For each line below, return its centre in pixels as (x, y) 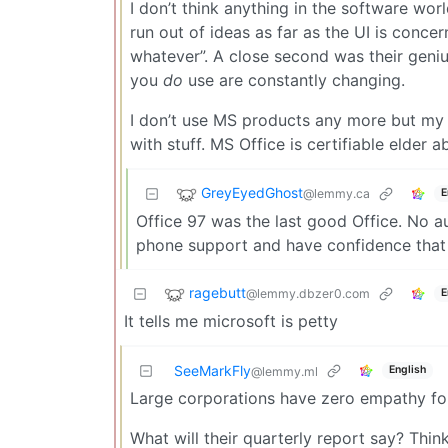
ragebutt (217, 292)
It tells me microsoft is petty (231, 320)
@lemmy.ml (284, 371)
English (407, 370)
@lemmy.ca (336, 193)
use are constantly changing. (294, 79)
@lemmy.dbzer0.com (308, 293)
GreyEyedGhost (252, 192)
